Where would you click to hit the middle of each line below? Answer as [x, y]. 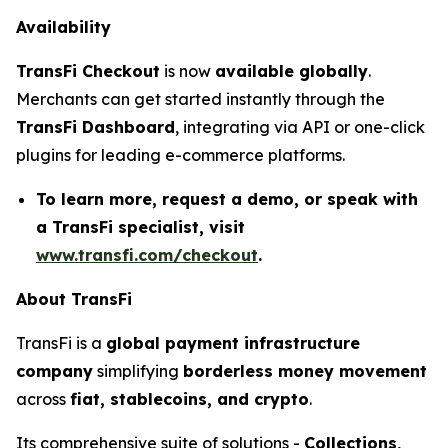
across [43, 399]
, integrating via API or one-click [300, 127]
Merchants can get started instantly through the [200, 99]
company [54, 371]
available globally [291, 71]
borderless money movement [305, 371]
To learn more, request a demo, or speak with [227, 199]
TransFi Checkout [88, 71]
